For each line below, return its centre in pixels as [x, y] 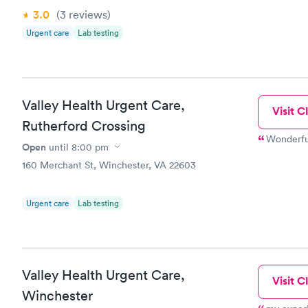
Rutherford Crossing [84, 125]
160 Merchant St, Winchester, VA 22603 [109, 165]
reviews [87, 14]
